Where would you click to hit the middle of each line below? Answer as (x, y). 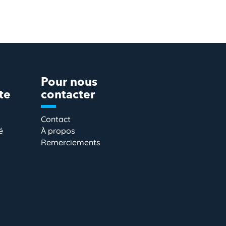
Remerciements (71, 143)
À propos (58, 131)
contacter (68, 96)
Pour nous (69, 83)
